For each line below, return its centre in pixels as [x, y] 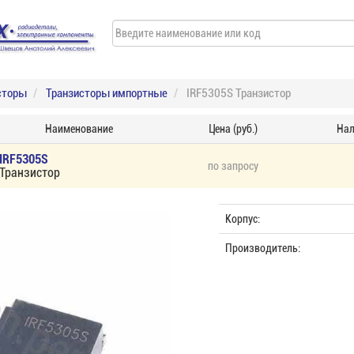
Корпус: [243, 219]
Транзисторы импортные [107, 93]
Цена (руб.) [233, 129]
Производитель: [263, 248]
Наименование [79, 129]
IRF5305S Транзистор [239, 93]
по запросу [233, 166]
